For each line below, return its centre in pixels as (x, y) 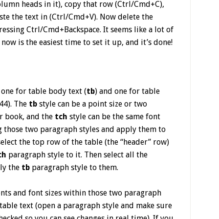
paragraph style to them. (75, 167)
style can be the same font (114, 117)
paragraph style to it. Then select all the (77, 155)
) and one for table (127, 91)
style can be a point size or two (92, 104)
